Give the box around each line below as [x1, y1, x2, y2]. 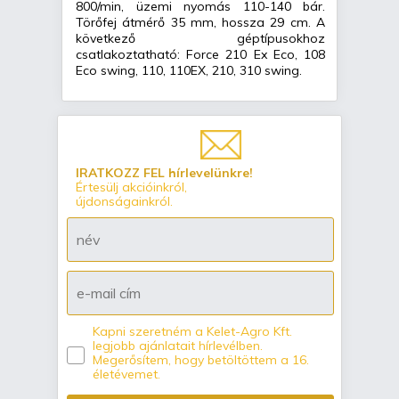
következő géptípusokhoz [76, 30, 325, 47]
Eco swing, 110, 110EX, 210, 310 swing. [76, 62, 302, 79]
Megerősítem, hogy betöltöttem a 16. [93, 352, 309, 369]
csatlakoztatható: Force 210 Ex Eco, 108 [76, 46, 325, 63]
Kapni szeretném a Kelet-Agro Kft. [93, 323, 292, 340]
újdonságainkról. [76, 193, 173, 210]
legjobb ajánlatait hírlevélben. [93, 338, 263, 354]
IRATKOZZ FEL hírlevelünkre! [76, 165, 253, 182]
